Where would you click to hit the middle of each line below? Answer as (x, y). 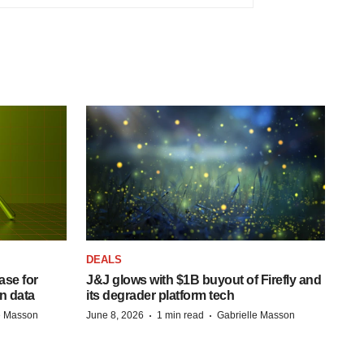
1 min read (180, 315)
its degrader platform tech (160, 295)
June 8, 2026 (115, 315)
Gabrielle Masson (256, 315)
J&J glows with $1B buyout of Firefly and (204, 279)
